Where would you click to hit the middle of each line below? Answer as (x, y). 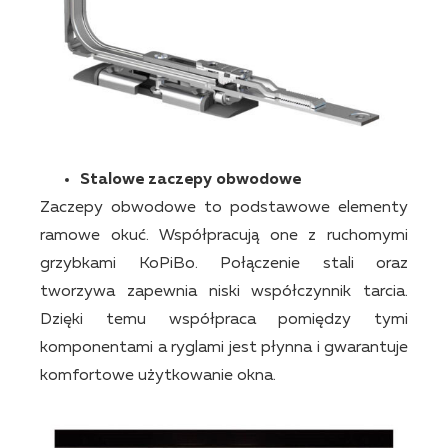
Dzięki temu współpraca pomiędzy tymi (224, 320)
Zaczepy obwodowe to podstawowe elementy (224, 208)
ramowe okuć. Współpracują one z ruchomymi (224, 236)
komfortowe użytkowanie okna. (158, 376)
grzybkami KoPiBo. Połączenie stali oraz (224, 264)
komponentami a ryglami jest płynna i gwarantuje (224, 348)
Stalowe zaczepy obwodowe (190, 180)
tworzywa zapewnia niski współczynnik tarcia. (224, 292)
